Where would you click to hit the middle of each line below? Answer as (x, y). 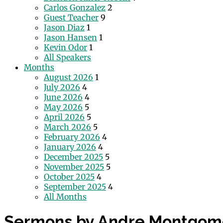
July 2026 (62, 87)
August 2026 (68, 77)
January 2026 (70, 147)
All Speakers (67, 57)
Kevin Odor (65, 47)
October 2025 (69, 177)
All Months (65, 197)
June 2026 (63, 97)
